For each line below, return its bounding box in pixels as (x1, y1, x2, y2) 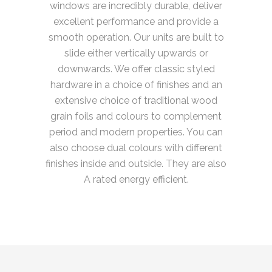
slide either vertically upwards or (64, 47, 208, 59)
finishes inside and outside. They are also (46, 158, 226, 170)
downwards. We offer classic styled (57, 63, 215, 75)
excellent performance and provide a (53, 16, 219, 28)
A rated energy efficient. (83, 174, 189, 186)
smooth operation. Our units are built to (48, 32, 224, 44)
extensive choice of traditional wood (55, 95, 217, 107)
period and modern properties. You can (49, 126, 223, 138)
